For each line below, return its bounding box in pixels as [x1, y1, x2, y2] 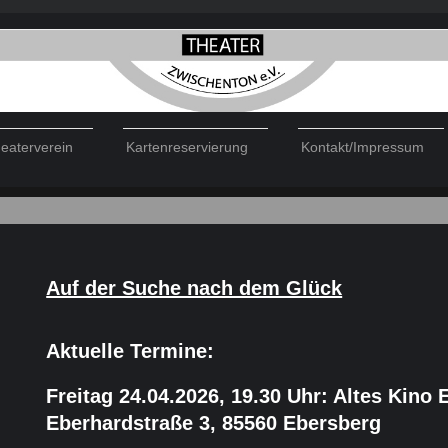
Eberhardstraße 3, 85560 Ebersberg [46, 412, 382, 435]
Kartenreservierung [126, 139, 248, 156]
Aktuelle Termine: [46, 340, 215, 363]
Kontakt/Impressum [301, 139, 424, 156]
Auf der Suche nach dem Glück [46, 277, 343, 300]
